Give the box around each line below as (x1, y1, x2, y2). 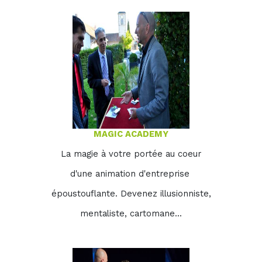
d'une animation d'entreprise (70, 168, 192, 179)
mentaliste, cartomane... (80, 208, 182, 219)
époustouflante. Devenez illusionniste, (51, 188, 211, 199)
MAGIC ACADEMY (94, 129, 168, 139)
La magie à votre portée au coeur (61, 149, 201, 159)
